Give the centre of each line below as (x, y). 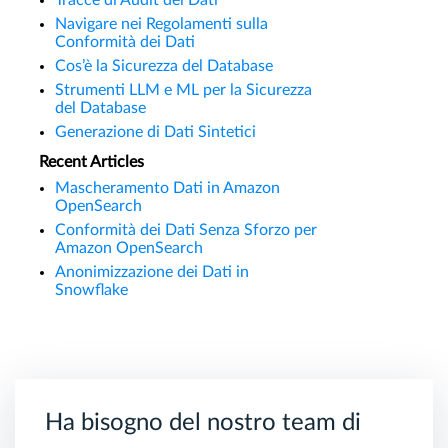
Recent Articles (91, 162)
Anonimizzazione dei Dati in (152, 272)
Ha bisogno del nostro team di (203, 423)
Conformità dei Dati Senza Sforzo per (186, 230)
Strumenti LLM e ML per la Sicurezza (183, 90)
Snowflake (91, 290)
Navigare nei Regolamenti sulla (161, 24)
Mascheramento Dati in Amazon (167, 188)
